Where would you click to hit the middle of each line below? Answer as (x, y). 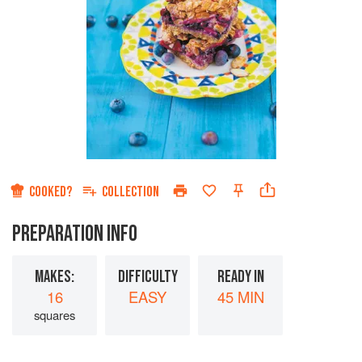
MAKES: (55, 277)
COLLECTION (130, 192)
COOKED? (51, 192)
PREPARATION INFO (75, 234)
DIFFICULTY (147, 277)
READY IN (240, 277)
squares (55, 315)
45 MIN (240, 297)
